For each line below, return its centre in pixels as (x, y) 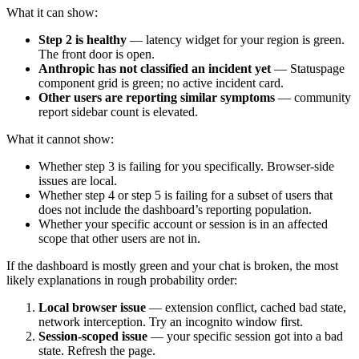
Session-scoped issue (93, 336)
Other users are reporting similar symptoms (157, 97)
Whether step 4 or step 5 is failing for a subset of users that (186, 195)
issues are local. (78, 180)
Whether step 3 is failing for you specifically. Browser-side (186, 166)
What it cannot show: (60, 139)
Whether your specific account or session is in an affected (183, 224)
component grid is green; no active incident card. (161, 83)
